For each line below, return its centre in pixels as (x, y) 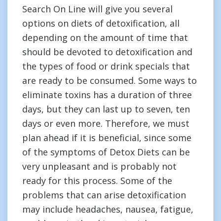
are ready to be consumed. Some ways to (110, 80)
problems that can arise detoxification (104, 195)
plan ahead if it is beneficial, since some (107, 138)
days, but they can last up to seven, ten (106, 109)
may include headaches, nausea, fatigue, (108, 209)
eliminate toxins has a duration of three (107, 95)
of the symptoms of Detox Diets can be (106, 152)
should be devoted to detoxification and (107, 52)
